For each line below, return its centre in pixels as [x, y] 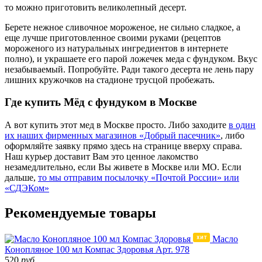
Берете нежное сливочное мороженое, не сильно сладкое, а [123, 27]
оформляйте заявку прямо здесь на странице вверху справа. [123, 146]
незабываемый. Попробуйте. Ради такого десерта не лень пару [129, 69]
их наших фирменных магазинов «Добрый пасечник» [113, 135]
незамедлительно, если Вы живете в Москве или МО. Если [123, 167]
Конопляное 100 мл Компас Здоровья [79, 249]
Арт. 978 [173, 249]
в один [242, 125]
